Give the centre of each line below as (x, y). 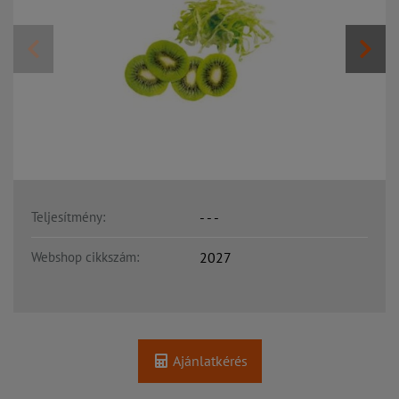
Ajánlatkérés (208, 361)
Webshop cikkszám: (85, 256)
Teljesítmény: (68, 216)
